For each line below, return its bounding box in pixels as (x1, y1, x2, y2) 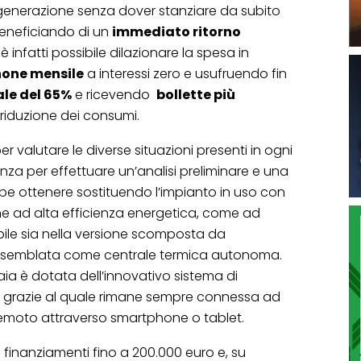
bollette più (156, 85, 235, 105)
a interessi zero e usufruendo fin (84, 64, 287, 84)
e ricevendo (72, 85, 156, 105)
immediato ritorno (112, 23, 241, 42)
